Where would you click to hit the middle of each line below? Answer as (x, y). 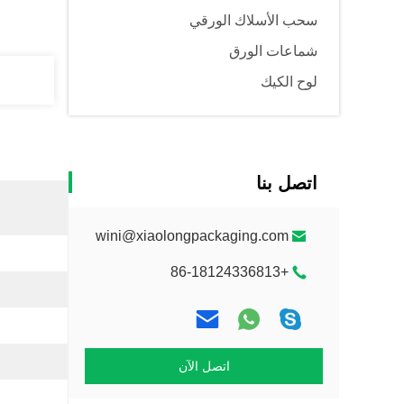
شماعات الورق (273, 51)
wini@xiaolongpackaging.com (192, 236)
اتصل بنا (287, 183)
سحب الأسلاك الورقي (253, 20)
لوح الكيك (289, 82)
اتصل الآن (204, 366)
